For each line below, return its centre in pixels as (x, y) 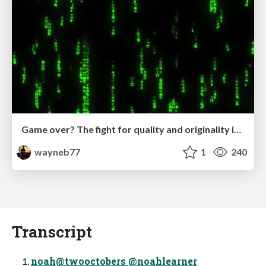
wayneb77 (57, 151)
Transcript (52, 231)
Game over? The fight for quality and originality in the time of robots (237, 129)
